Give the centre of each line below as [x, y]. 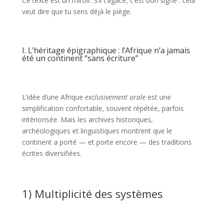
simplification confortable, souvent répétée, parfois [103, 108]
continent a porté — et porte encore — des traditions [107, 142]
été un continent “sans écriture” [80, 58]
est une [158, 97]
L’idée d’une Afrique [53, 97]
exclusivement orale [115, 97]
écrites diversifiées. [52, 153]
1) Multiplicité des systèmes [92, 194]
